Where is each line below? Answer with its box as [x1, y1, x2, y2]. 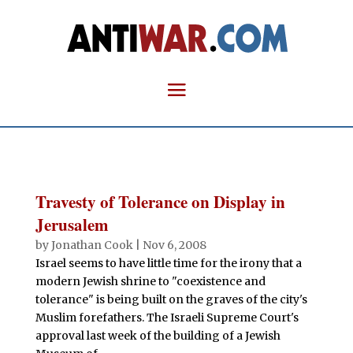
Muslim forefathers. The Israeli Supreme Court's [35, 310, 299, 325]
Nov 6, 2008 [142, 238, 206, 252]
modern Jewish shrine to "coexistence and [35, 274, 266, 288]
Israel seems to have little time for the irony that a [35, 256, 302, 270]
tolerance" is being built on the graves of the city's [35, 292, 307, 307]
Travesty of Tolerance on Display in [35, 190, 285, 214]
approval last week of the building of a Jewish [35, 329, 281, 343]
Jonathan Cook [50, 238, 133, 252]
